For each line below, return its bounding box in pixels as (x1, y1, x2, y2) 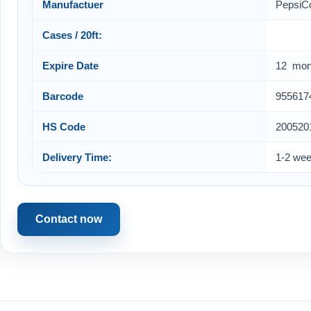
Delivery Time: (42, 151, 112, 163)
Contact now (35, 213, 102, 226)
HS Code (42, 120, 85, 133)
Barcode (42, 90, 83, 102)
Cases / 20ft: (42, 28, 102, 41)
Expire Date (42, 59, 99, 72)
